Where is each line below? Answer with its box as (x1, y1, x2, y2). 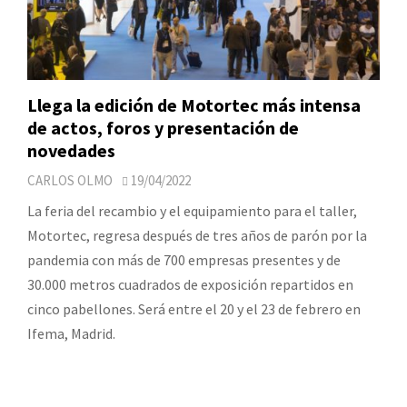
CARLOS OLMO (27, 171, 113, 189)
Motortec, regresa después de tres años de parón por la (27, 225, 367, 244)
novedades (27, 138, 115, 162)
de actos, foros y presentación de (27, 115, 299, 139)
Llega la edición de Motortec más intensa (27, 93, 361, 116)
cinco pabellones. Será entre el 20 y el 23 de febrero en (27, 299, 361, 318)
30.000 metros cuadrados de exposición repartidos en (27, 274, 353, 293)
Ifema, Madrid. (27, 323, 115, 342)
